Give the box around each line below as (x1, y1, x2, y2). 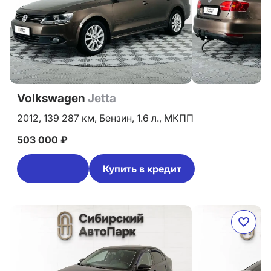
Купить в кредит (102, 163, 181, 175)
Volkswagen (17, 91, 88, 105)
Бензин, (99, 112, 137, 124)
